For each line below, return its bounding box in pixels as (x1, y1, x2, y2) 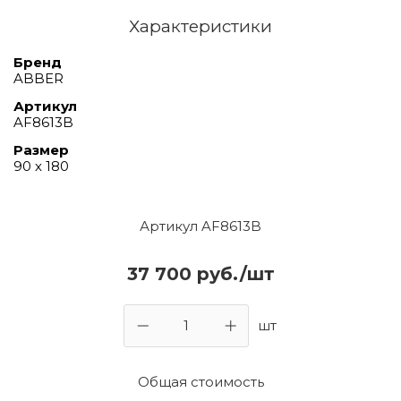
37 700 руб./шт (126, 262, 275, 285)
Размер (13, 141, 69, 158)
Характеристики (129, 15, 272, 37)
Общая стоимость (137, 372, 264, 390)
